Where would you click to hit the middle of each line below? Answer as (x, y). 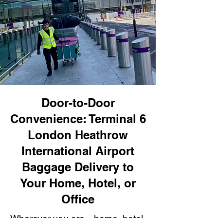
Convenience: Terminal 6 (78, 119)
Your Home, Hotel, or (78, 183)
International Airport (78, 151)
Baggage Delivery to (78, 167)
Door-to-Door (78, 103)
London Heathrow (78, 135)
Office (78, 199)
